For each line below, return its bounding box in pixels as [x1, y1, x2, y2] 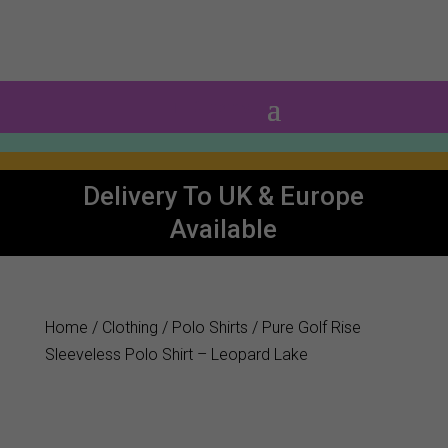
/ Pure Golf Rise [247, 318, 361, 338]
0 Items [192, 97, 250, 117]
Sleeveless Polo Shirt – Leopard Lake [44, 345, 308, 365]
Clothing [101, 318, 158, 338]
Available [170, 214, 278, 245]
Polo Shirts [171, 318, 248, 338]
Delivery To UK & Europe [83, 181, 365, 212]
